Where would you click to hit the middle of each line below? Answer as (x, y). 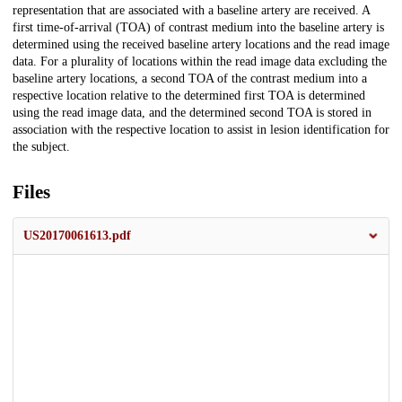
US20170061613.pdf (77, 236)
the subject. (41, 147)
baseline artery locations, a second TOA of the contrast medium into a (190, 79)
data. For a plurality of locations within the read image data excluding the (200, 62)
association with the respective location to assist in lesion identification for (201, 130)
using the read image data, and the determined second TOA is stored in (192, 113)
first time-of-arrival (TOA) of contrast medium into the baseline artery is (198, 28)
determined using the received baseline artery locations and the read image (201, 45)
